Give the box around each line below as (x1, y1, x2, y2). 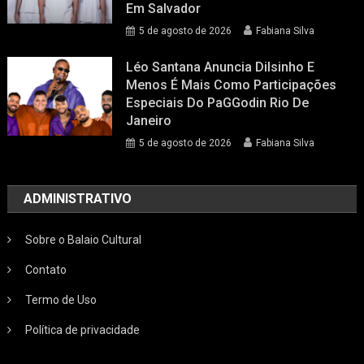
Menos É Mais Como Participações (126, 77, 337, 93)
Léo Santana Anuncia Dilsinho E (126, 59, 315, 76)
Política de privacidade (25, 323, 141, 337)
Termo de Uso (25, 293, 97, 307)
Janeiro (126, 113, 172, 129)
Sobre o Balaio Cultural (25, 233, 142, 247)
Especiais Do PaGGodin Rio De (126, 95, 310, 111)
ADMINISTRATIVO (24, 191, 132, 207)
